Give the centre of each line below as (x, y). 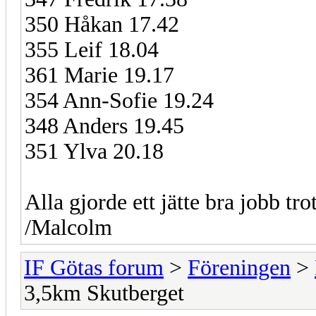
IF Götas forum (94, 267)
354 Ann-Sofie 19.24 (119, 100)
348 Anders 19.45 (104, 126)
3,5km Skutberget (104, 293)
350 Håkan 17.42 (102, 24)
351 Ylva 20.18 (94, 151)
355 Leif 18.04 (92, 49)
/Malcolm (68, 227)
